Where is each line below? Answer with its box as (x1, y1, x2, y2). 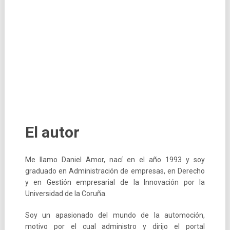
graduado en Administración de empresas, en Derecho (25, 167, 205, 175)
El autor (25, 123, 80, 141)
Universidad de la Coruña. (25, 189, 107, 198)
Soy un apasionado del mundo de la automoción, (25, 211, 205, 219)
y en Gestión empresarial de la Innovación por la (25, 178, 205, 186)
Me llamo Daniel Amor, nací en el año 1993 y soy (25, 156, 205, 164)
